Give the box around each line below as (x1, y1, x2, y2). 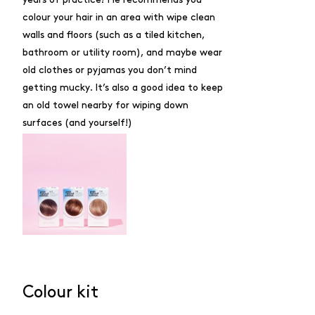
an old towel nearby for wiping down (22, 101, 188, 110)
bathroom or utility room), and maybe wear (22, 48, 222, 57)
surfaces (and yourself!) (22, 118, 132, 127)
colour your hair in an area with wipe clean (22, 13, 215, 22)
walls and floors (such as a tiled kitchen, (22, 30, 205, 39)
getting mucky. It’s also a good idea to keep (22, 83, 223, 92)
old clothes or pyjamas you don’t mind (22, 65, 197, 75)
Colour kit (22, 285, 98, 300)
